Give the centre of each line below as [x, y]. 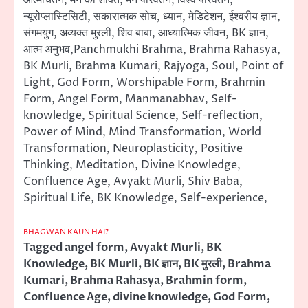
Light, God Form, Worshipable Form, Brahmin [144, 83]
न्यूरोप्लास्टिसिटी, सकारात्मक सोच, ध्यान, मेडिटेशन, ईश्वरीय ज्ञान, [152, 17]
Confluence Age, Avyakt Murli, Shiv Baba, [133, 182]
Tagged [44, 248]
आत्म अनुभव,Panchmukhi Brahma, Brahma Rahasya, [152, 50]
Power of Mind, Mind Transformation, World [142, 132]
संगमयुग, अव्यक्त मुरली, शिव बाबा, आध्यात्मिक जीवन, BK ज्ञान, [146, 33]
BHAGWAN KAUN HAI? [66, 232]
